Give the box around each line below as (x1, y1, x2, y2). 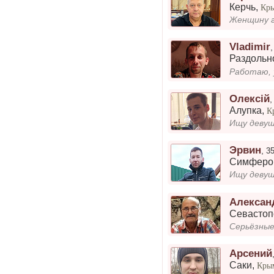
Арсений (229, 246, 273, 259)
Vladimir (229, 40, 271, 53)
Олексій (229, 92, 270, 105)
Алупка (229, 105, 262, 116)
